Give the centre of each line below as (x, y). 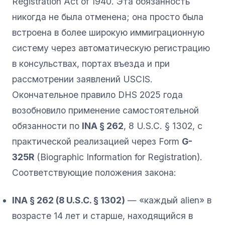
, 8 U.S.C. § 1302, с (163, 126)
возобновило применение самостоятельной (105, 110)
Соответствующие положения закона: (94, 172)
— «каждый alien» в (168, 200)
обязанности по (47, 126)
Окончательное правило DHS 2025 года (97, 94)
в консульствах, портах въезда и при (91, 63)
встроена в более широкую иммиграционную (108, 32)
